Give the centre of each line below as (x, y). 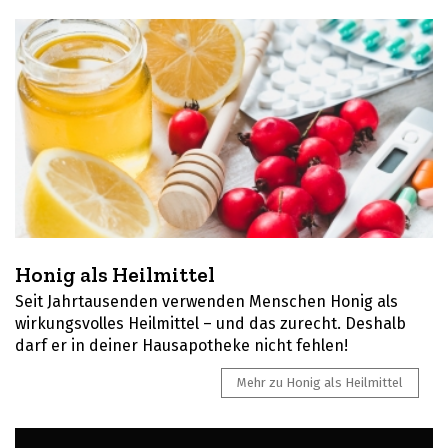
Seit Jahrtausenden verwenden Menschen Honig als (206, 302)
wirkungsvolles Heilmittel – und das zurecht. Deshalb (210, 324)
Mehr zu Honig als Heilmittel (320, 383)
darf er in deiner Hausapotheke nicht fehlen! (181, 346)
